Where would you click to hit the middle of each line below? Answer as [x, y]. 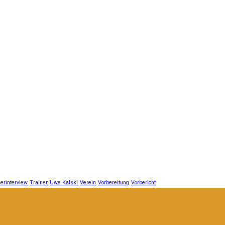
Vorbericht [143, 183]
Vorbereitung [114, 183]
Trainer [39, 183]
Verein [88, 183]
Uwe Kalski [64, 183]
